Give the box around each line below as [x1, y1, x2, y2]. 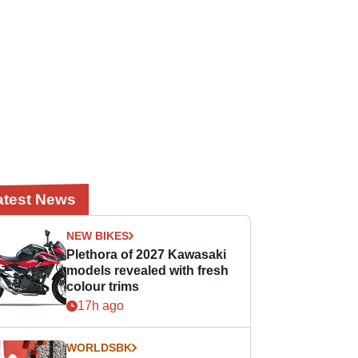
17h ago [78, 299, 125, 312]
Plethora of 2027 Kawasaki [66, 248, 227, 261]
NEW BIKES [66, 229, 129, 242]
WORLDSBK [66, 341, 133, 354]
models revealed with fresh [66, 264, 229, 277]
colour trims [66, 280, 140, 293]
